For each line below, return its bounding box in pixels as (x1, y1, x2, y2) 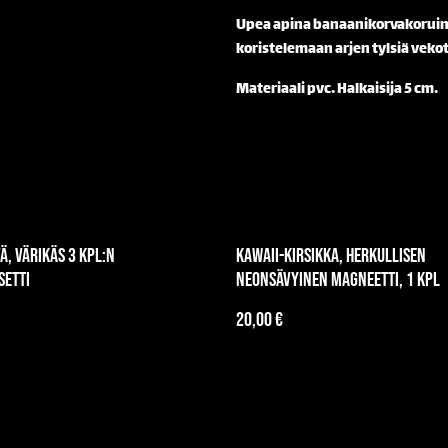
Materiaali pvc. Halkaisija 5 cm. (236, 77, 438, 103)
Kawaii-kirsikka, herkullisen (236, 244, 426, 269)
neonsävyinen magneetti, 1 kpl (236, 268, 440, 293)
